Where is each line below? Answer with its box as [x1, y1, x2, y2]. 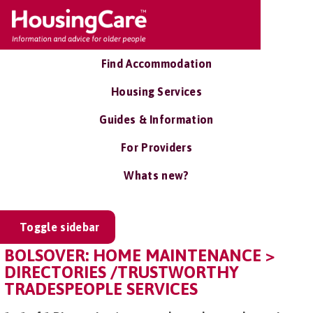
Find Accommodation [101, 57, 212, 70]
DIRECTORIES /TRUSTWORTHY [4, 263, 239, 282]
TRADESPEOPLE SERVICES [4, 279, 198, 298]
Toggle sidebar [20, 221, 100, 233]
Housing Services [110, 85, 203, 98]
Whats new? [124, 169, 189, 182]
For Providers [120, 141, 193, 154]
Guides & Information [99, 113, 214, 126]
